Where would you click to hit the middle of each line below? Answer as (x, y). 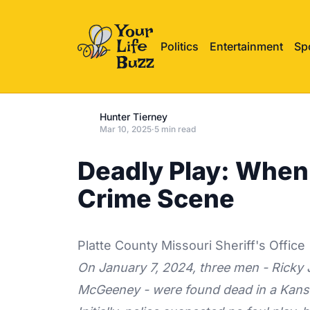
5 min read (175, 129)
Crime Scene (156, 198)
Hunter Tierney (134, 116)
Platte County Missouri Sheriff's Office (191, 245)
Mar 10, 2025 (126, 129)
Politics (180, 46)
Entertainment (246, 46)
